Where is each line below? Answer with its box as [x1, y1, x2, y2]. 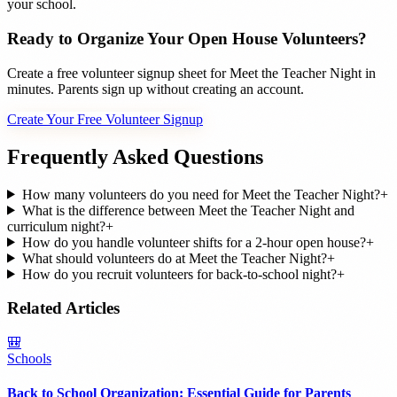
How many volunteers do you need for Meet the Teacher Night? [21, 186, 380, 202]
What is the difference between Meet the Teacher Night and [21, 202, 354, 218]
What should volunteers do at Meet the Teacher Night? [21, 250, 327, 266]
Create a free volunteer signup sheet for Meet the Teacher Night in [7, 65, 376, 81]
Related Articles [7, 299, 120, 318]
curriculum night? [7, 218, 105, 234]
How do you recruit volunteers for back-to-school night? [21, 266, 337, 282]
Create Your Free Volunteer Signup [7, 111, 203, 127]
